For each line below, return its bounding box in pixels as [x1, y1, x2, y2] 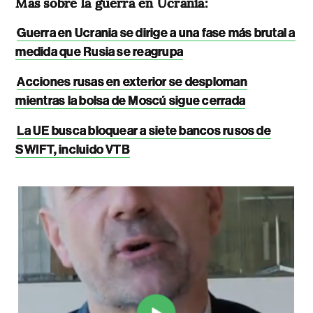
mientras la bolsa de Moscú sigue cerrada [15, 92, 245, 108]
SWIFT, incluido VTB [15, 141, 130, 157]
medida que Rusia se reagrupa [15, 43, 184, 59]
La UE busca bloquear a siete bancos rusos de [17, 122, 271, 138]
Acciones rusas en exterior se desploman [17, 73, 247, 89]
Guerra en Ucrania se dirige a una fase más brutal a [17, 24, 296, 41]
